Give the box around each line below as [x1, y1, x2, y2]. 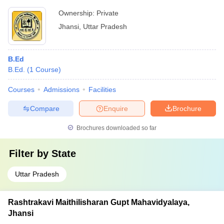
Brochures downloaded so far [75, 124, 156, 131]
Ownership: [58, 9, 96, 17]
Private [96, 9, 118, 17]
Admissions [43, 85, 79, 93]
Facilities [88, 85, 116, 93]
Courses [8, 85, 34, 93]
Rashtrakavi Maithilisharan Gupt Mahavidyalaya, [8, 198, 189, 206]
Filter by [9, 148, 51, 159]
